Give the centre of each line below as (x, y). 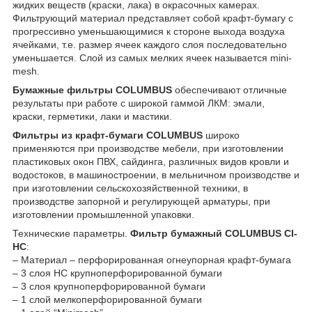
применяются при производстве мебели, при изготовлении (148, 148)
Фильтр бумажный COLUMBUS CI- (214, 233)
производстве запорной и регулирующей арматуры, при (141, 201)
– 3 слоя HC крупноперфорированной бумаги (117, 273)
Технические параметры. (71, 233)
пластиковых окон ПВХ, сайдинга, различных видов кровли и (151, 161)
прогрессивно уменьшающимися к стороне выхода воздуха (149, 31)
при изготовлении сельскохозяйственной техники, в (130, 188)
